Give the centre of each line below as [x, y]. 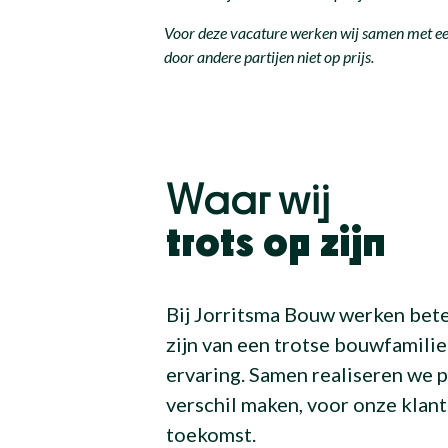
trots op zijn [276, 244]
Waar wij [248, 202]
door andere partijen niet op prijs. [269, 56]
